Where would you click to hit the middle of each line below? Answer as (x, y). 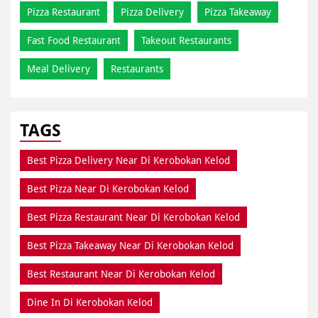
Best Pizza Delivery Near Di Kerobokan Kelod (128, 160)
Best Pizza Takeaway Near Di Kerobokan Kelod (130, 245)
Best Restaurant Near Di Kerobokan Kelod (121, 274)
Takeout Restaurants (186, 40)
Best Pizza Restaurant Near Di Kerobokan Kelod (133, 217)
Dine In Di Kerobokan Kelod (90, 302)
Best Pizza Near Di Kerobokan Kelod (108, 188)
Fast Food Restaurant (74, 40)
